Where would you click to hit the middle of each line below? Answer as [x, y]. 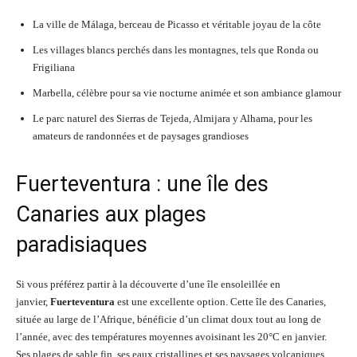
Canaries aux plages [111, 214]
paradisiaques [82, 245]
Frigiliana [54, 67]
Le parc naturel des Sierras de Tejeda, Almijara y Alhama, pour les [173, 118]
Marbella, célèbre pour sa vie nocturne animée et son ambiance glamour [187, 93]
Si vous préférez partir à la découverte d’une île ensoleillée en [148, 284]
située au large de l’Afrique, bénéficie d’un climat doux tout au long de [169, 319]
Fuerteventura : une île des [142, 184]
